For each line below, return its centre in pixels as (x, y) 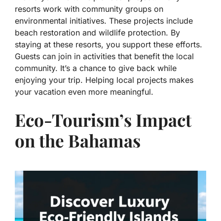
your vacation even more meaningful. (84, 92)
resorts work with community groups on (89, 9)
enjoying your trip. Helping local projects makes (104, 80)
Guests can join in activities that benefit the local (104, 56)
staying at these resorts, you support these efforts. (109, 45)
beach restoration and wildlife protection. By (97, 33)
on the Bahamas (78, 141)
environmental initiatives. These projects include (104, 21)
